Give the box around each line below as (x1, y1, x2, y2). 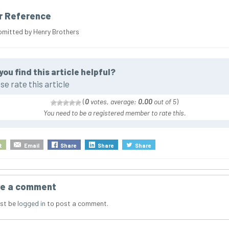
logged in (17, 199, 45, 208)
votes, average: (89, 97, 138, 106)
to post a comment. (45, 199, 108, 208)
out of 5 (152, 97, 176, 106)
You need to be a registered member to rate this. (43, 108, 186, 118)
